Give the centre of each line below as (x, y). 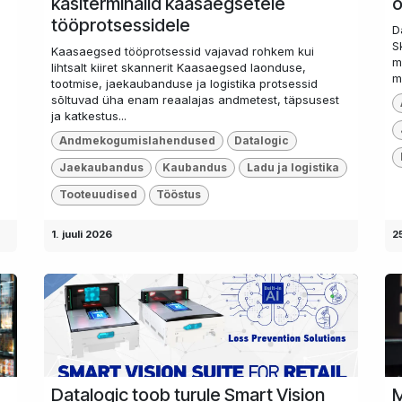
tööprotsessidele (121, 25)
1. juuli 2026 (82, 234)
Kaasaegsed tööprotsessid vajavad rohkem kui (183, 51)
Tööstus (179, 195)
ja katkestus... (89, 115)
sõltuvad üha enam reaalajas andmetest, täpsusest (195, 99)
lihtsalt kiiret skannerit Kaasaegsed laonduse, (179, 67)
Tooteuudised (98, 195)
